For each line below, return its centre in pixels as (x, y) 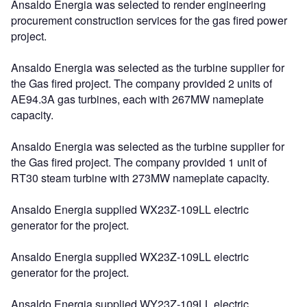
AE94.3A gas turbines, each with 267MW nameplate (137, 99)
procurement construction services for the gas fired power (149, 20)
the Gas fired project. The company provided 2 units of (142, 83)
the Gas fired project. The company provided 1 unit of (139, 162)
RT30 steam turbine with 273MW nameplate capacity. (140, 177)
